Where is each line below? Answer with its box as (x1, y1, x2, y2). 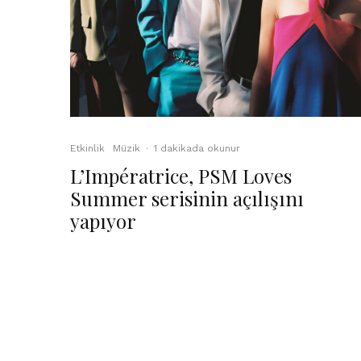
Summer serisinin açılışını (70, 185, 304, 211)
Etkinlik (70, 143, 105, 154)
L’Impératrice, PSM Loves (70, 163, 292, 189)
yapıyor (70, 208, 136, 234)
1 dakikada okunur (154, 143, 240, 154)
